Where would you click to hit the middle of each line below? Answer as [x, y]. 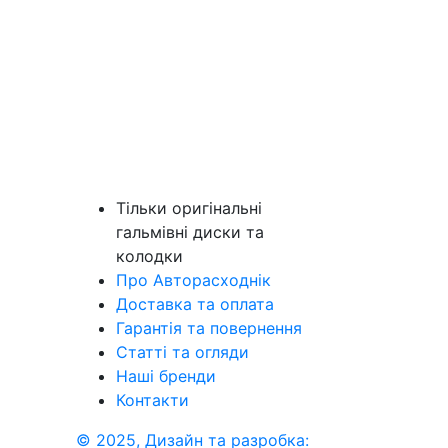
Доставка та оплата [195, 304]
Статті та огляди [182, 352]
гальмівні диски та [190, 232]
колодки [149, 256]
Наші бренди [166, 376]
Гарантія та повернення [209, 328]
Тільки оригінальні [189, 208]
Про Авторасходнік [193, 280]
